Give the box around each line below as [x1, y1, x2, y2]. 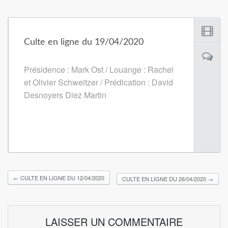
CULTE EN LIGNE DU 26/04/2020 [122, 175, 208, 183]
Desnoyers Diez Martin [24, 89, 106, 101]
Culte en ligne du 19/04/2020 [24, 38, 144, 47]
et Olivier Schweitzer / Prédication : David [24, 76, 173, 89]
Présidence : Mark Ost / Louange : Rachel [24, 64, 174, 76]
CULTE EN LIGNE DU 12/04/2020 [19, 174, 104, 182]
